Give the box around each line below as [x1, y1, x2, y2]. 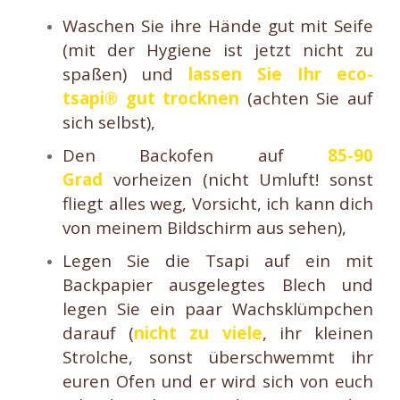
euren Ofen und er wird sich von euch [62, 369, 373, 392]
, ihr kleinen [262, 321, 374, 344]
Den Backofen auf [62, 143, 328, 166]
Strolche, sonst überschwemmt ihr [62, 345, 373, 368]
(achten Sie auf [239, 86, 374, 109]
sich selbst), [62, 110, 155, 133]
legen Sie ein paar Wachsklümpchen [62, 296, 373, 320]
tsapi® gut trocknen [62, 86, 240, 109]
